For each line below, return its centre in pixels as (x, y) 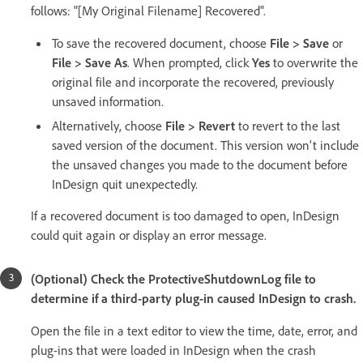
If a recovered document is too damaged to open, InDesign (185, 216)
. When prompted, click (190, 63)
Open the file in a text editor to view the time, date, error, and (194, 331)
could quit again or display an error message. (149, 235)
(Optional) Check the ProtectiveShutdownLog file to (173, 279)
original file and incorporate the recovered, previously (193, 82)
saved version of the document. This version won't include (205, 145)
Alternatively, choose (109, 126)
